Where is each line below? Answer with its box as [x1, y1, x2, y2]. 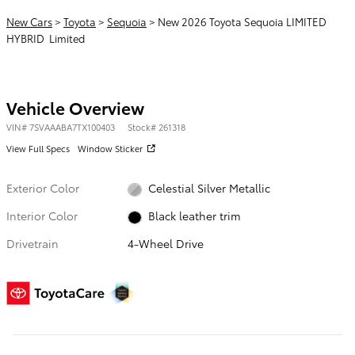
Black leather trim [147, 208, 241, 224]
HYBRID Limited [6, 30, 85, 45]
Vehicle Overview [6, 95, 144, 119]
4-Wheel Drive [128, 235, 204, 252]
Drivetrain [6, 235, 59, 252]
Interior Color [6, 208, 78, 223]
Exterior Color [6, 179, 79, 196]
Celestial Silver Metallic [147, 179, 270, 196]
